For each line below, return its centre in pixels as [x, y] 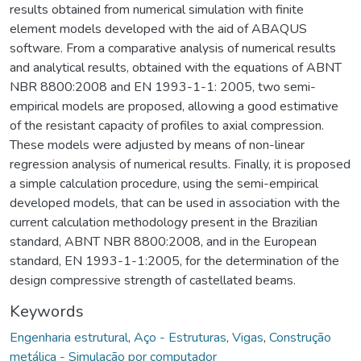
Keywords [47, 311]
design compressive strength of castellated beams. [153, 280]
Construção [300, 337]
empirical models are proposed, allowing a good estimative [174, 106]
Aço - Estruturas [180, 337]
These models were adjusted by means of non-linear [157, 145]
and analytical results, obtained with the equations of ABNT [176, 67]
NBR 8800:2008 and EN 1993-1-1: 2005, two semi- [163, 87]
